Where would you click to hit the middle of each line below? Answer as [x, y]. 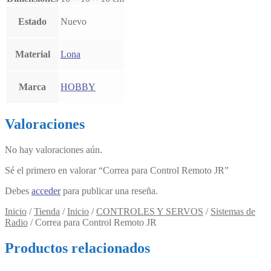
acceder [46, 191]
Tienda [47, 212]
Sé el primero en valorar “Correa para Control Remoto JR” [117, 171]
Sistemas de [233, 212]
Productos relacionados [77, 248]
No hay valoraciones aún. [54, 150]
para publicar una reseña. [109, 191]
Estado [32, 22]
